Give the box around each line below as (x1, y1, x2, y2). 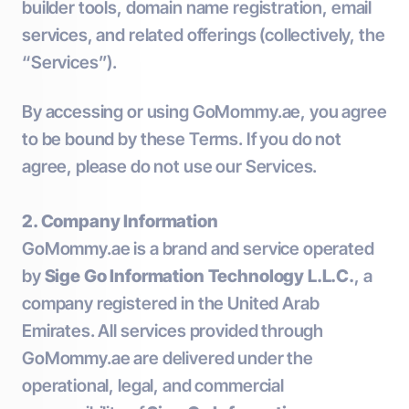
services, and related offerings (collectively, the (22, 25, 385, 46)
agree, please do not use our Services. (22, 156, 318, 177)
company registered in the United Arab (22, 293, 320, 314)
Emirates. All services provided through (22, 320, 324, 341)
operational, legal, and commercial (22, 375, 284, 396)
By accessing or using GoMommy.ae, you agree (22, 101, 387, 122)
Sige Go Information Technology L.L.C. (44, 266, 355, 287)
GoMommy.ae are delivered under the (22, 348, 313, 369)
